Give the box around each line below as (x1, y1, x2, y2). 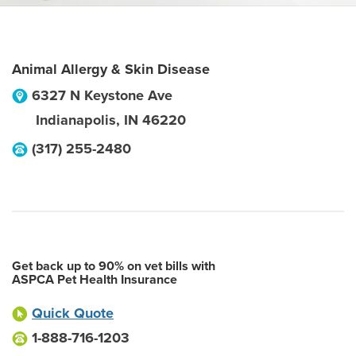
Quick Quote (32, 304, 114, 322)
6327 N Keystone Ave (32, 87, 172, 104)
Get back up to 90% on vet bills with (12, 258, 215, 274)
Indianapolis (36, 111, 116, 129)
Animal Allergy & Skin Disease (12, 60, 210, 78)
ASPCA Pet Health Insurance (12, 272, 177, 288)
